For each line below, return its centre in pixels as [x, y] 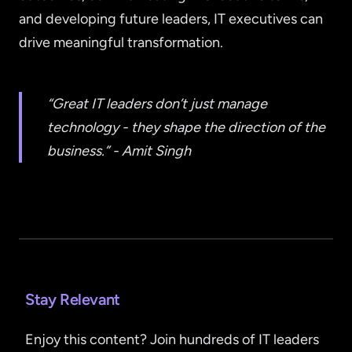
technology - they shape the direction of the [186, 128]
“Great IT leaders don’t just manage [157, 104]
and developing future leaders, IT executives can [171, 19]
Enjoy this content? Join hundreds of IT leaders [172, 340]
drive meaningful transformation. [121, 43]
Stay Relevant [73, 300]
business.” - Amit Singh [119, 151]
